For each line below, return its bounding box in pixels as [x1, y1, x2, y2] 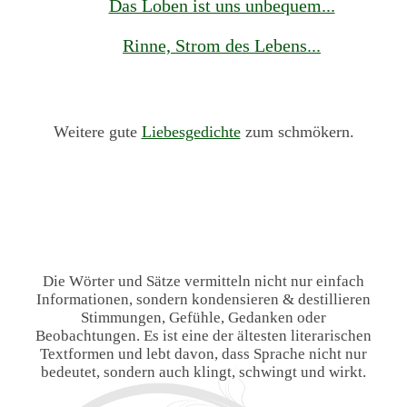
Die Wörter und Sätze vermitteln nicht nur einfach [43, 272, 364, 290]
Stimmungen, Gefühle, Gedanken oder [81, 308, 326, 326]
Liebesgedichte [141, 123, 241, 142]
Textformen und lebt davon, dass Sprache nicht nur [40, 344, 367, 362]
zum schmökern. [240, 123, 354, 142]
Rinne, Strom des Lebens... [123, 35, 321, 56]
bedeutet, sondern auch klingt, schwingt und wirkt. [41, 362, 366, 381]
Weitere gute [53, 123, 142, 142]
